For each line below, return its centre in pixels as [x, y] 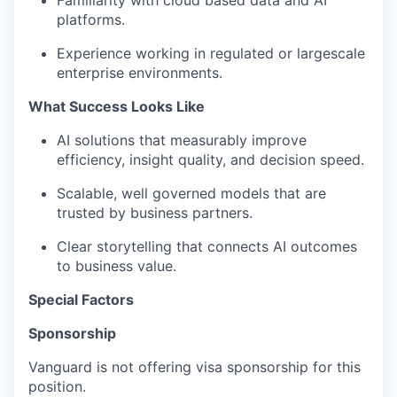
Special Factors [81, 300]
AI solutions [96, 140]
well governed [169, 194]
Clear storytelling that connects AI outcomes [207, 247]
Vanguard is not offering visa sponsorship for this [195, 367]
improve [279, 140]
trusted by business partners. [155, 213]
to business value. [117, 266]
